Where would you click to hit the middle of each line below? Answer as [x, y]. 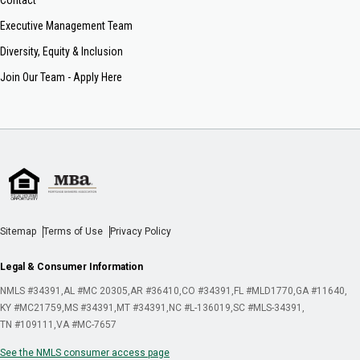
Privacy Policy [141, 231]
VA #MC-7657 [86, 324]
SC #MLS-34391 [268, 307]
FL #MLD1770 [264, 290]
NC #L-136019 [200, 307]
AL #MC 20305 [96, 290]
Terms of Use [73, 231]
